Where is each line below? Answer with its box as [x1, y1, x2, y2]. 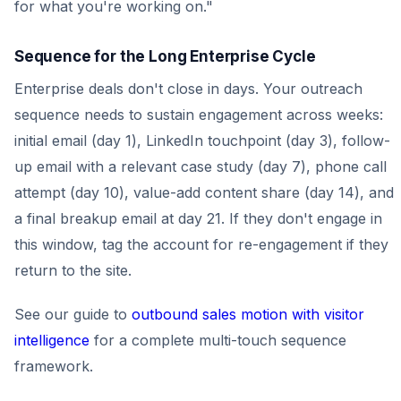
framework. [14, 357, 93, 375]
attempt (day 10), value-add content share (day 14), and [14, 183, 394, 201]
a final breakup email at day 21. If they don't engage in [14, 209, 382, 227]
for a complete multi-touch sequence [90, 331, 346, 349]
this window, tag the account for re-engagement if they [14, 235, 388, 253]
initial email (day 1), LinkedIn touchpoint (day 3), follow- [14, 132, 390, 149]
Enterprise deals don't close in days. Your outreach [14, 80, 363, 98]
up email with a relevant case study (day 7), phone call [14, 158, 387, 175]
